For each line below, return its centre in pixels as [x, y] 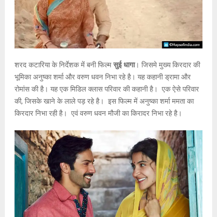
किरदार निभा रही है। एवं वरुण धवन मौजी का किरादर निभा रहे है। [98, 114]
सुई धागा [124, 65]
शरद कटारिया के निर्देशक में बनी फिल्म [64, 65]
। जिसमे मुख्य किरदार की [167, 65]
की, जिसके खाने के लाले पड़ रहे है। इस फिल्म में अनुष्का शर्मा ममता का [104, 101]
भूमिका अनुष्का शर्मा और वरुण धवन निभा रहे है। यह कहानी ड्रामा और [103, 77]
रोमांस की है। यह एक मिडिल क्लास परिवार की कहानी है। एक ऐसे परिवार [107, 89]
